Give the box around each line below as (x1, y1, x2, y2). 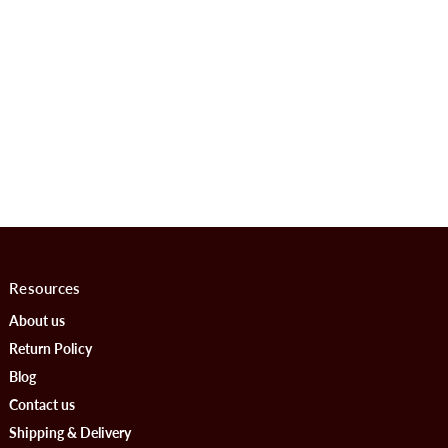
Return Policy (9, 341, 93, 357)
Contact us (9, 397, 76, 413)
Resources (9, 279, 81, 297)
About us (9, 313, 66, 329)
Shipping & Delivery (9, 425, 132, 441)
